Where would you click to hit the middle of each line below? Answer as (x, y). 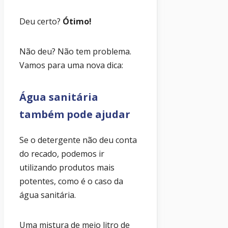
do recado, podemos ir (62, 154)
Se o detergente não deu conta (78, 140)
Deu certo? (41, 22)
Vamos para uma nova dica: (71, 65)
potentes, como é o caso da (71, 181)
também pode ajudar (75, 115)
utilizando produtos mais (67, 168)
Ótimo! (77, 22)
